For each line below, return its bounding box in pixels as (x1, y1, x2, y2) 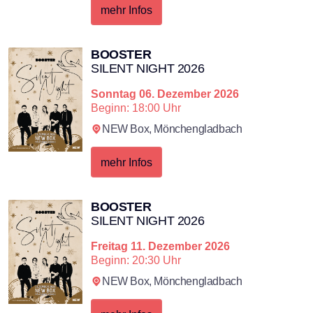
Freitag (91, 239, 128, 252)
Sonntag (91, 87, 136, 100)
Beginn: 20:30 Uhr (91, 253, 181, 266)
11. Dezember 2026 (131, 239, 230, 252)
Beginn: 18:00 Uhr (91, 101, 181, 114)
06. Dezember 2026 (139, 87, 239, 100)
